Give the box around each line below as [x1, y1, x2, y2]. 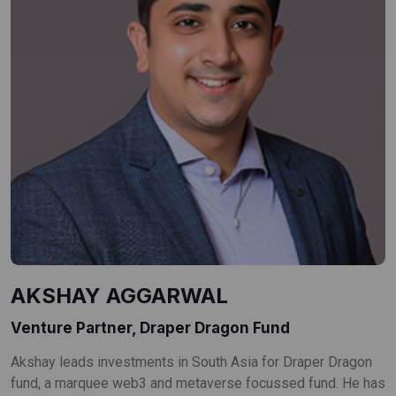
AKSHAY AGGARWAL [11, 282, 228, 308]
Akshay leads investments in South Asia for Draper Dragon [11, 353, 372, 370]
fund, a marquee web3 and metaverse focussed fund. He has [11, 374, 385, 392]
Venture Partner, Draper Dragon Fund [11, 318, 290, 337]
